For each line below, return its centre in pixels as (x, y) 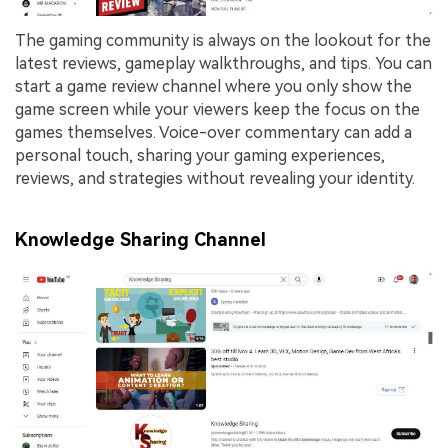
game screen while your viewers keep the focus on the (217, 109)
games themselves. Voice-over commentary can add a (213, 132)
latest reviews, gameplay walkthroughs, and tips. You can (223, 63)
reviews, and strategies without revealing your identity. (215, 178)
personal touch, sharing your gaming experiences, (200, 155)
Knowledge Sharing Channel (140, 240)
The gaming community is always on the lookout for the (223, 40)
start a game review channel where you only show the (213, 86)
